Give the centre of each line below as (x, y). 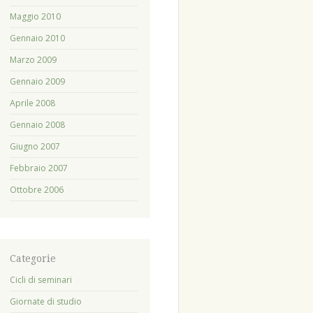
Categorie (32, 258)
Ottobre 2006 (36, 189)
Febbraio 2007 (38, 168)
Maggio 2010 (35, 16)
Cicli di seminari (41, 279)
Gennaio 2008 (37, 124)
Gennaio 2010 (37, 38)
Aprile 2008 (32, 103)
